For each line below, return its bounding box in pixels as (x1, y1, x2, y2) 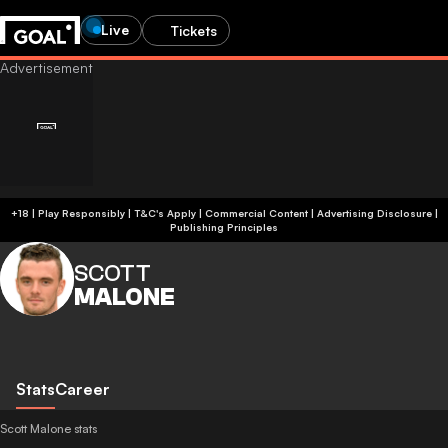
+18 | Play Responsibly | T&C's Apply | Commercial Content (133, 207, 308, 219)
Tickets (171, 21, 217, 39)
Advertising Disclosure (316, 207, 432, 219)
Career (55, 379, 110, 399)
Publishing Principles (170, 221, 278, 233)
